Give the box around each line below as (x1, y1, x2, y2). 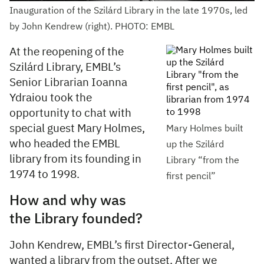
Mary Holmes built (166, 124, 243, 134)
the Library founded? (9, 212, 143, 227)
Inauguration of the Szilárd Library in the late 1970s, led (9, 6, 247, 16)
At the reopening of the (9, 47, 124, 58)
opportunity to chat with (9, 108, 131, 120)
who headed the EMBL (9, 138, 120, 150)
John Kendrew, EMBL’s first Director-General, (9, 240, 235, 252)
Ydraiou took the (9, 93, 92, 104)
